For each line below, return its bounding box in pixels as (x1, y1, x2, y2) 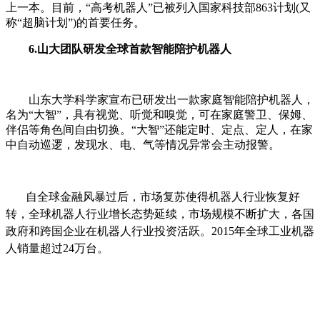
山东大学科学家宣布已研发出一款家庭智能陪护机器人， (6, 93, 314, 106)
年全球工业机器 (234, 224, 314, 237)
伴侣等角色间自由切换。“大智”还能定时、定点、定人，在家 (6, 123, 313, 136)
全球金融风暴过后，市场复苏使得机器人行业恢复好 (37, 190, 300, 203)
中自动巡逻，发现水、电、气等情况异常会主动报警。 (6, 138, 280, 151)
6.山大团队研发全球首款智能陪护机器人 (17, 42, 231, 55)
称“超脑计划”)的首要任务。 (6, 16, 145, 29)
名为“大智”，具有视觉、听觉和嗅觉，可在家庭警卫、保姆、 (6, 108, 313, 121)
